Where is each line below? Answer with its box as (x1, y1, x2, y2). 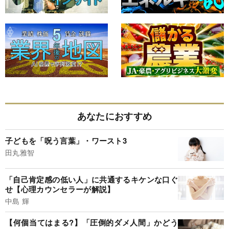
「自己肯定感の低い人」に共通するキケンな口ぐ (5, 173, 178, 185)
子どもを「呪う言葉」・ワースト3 (5, 134, 127, 146)
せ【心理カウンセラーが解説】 (5, 183, 115, 195)
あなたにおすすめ (77, 109, 152, 123)
